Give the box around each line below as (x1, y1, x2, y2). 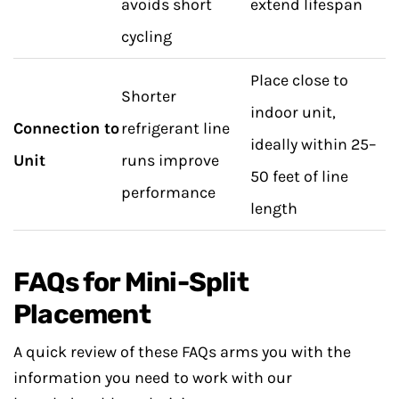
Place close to (250, 70, 348, 90)
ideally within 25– (250, 134, 377, 154)
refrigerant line (121, 118, 230, 138)
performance (121, 183, 216, 202)
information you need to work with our (13, 368, 292, 387)
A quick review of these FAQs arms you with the (13, 342, 351, 362)
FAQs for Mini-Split (13, 266, 248, 298)
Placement (13, 298, 151, 330)
